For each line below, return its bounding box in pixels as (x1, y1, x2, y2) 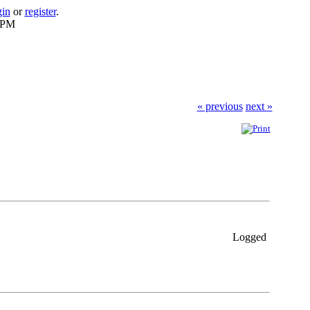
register (24, 6, 56, 17)
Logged (229, 231, 266, 243)
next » (245, 100, 273, 112)
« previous (197, 100, 243, 112)
